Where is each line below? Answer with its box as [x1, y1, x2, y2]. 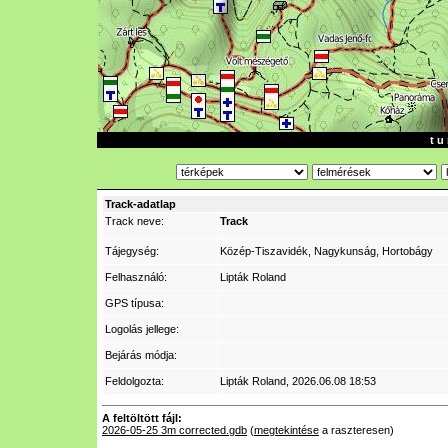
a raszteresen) [319, 424, 394, 436]
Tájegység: [105, 245, 159, 257]
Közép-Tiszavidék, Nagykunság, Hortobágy [220, 245, 433, 257]
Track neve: [105, 215, 164, 227]
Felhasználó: [105, 271, 167, 283]
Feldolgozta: [105, 375, 164, 387]
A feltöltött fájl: [102, 412, 182, 424]
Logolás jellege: [105, 323, 179, 335]
